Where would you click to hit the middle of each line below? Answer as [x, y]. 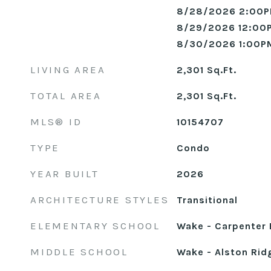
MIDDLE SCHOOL [79, 252]
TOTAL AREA [66, 96]
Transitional [207, 200]
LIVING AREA [68, 70]
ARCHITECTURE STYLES [100, 200]
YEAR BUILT [65, 174]
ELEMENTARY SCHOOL [95, 226]
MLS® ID [56, 122]
